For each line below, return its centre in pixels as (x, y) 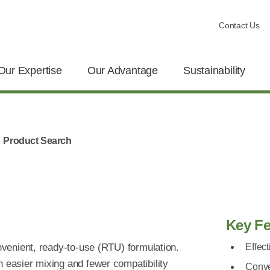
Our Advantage (122, 71)
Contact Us (239, 25)
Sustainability (214, 71)
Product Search (37, 140)
